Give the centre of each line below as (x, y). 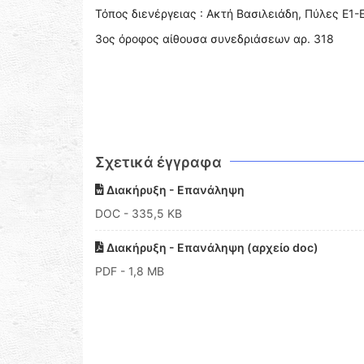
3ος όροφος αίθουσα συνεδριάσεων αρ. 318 (214, 39)
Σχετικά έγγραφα (158, 162)
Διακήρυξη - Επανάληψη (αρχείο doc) (211, 247)
